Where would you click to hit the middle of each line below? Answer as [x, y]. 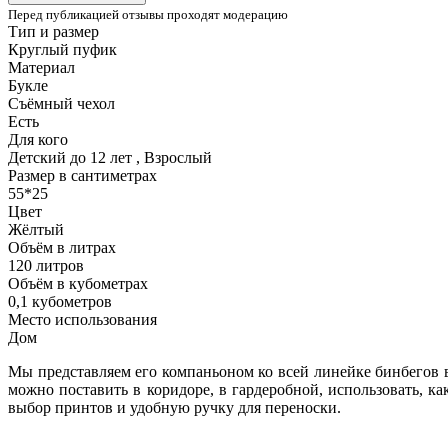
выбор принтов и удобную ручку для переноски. [174, 407]
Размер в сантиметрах [82, 175]
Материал [41, 67]
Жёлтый [36, 229]
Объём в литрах [62, 247]
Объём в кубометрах [78, 283]
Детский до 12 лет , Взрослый [110, 157]
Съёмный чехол [61, 103]
